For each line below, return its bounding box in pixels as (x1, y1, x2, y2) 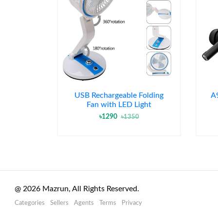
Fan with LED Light (87, 101, 151, 109)
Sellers (50, 200, 69, 207)
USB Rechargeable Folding (74, 91, 163, 100)
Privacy (122, 200, 142, 207)
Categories (15, 200, 45, 207)
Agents (74, 200, 94, 207)
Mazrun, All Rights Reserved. (40, 185, 139, 193)
